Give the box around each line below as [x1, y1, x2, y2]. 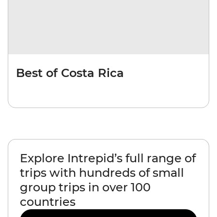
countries [20, 194, 76, 209]
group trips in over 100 [20, 180, 151, 194]
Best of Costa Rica [16, 65, 124, 80]
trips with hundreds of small [20, 165, 184, 180]
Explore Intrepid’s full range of [20, 151, 196, 165]
